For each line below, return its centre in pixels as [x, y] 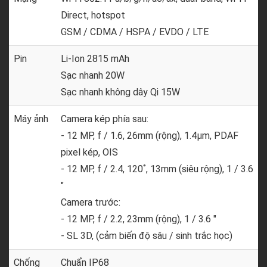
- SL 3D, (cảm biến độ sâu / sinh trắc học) [147, 236]
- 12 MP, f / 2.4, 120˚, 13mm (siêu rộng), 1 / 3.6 [157, 169]
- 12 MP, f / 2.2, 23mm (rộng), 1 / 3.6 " [139, 219]
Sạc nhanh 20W [93, 75]
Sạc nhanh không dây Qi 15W [120, 92]
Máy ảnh [31, 119]
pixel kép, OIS [89, 152]
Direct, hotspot [93, 15]
